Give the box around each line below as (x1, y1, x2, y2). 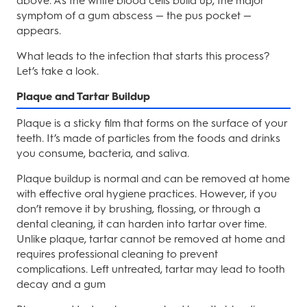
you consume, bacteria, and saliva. (16, 147, 189, 160)
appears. (16, 24, 61, 37)
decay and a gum (16, 278, 106, 291)
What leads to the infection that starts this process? (16, 49, 269, 62)
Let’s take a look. (16, 64, 99, 77)
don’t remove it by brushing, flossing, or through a (16, 202, 260, 215)
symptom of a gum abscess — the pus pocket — (16, 9, 251, 22)
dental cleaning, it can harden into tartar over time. (16, 217, 267, 230)
